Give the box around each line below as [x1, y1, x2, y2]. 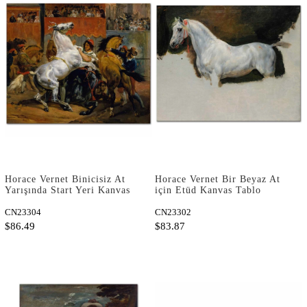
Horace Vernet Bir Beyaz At [155, 173, 280, 184]
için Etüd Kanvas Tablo [155, 184, 261, 195]
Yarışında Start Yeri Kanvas [5, 184, 130, 195]
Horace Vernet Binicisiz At [5, 173, 125, 184]
